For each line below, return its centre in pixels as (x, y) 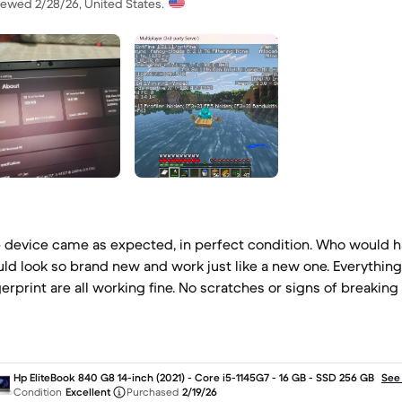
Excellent (88, 392)
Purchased (153, 392)
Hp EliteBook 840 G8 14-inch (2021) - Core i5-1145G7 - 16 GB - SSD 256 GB (194, 377)
